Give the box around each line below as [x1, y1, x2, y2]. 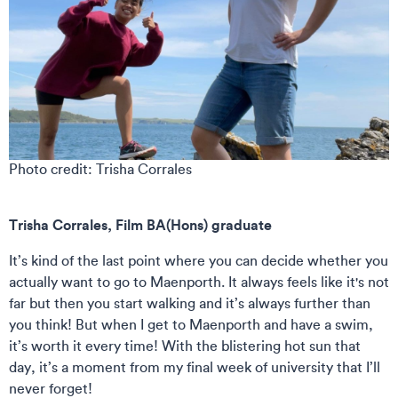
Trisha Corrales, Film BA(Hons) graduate [9, 214, 272, 234]
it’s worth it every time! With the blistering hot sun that [9, 336, 361, 354]
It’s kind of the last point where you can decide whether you [9, 251, 388, 269]
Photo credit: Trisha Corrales [9, 159, 192, 178]
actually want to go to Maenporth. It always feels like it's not [9, 272, 389, 291]
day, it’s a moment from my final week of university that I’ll [9, 357, 380, 376]
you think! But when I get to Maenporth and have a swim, [9, 314, 373, 333]
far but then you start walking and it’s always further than [9, 293, 370, 312]
